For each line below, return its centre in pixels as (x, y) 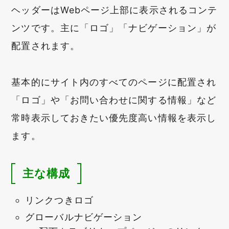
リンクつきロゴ (59, 200)
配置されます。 (45, 46)
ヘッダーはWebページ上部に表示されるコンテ (114, 10)
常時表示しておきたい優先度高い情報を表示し (114, 118)
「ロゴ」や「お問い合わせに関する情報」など (114, 100)
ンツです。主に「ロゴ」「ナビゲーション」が (114, 28)
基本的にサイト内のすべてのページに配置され (114, 82)
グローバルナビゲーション (84, 217)
